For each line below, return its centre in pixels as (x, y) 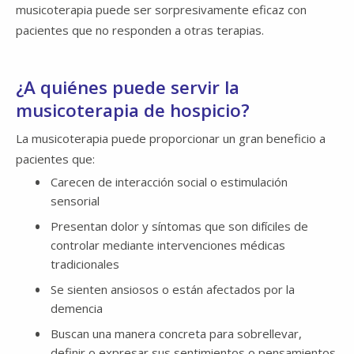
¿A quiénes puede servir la (128, 87)
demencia (77, 309)
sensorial (75, 201)
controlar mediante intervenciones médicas (168, 245)
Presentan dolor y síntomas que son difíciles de (179, 226)
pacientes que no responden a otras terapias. (140, 30)
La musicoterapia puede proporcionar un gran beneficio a (171, 139)
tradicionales (85, 264)
